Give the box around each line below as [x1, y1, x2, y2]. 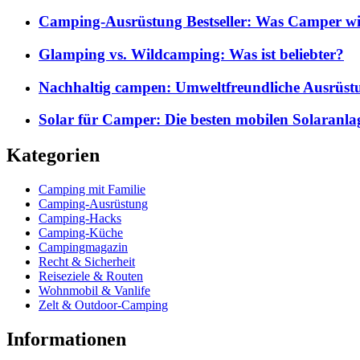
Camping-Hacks [39, 211, 121, 226]
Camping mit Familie [39, 182, 145, 197]
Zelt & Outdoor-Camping [39, 298, 168, 313]
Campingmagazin [39, 240, 128, 255]
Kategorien [6, 145, 100, 166]
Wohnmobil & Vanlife [39, 284, 150, 298]
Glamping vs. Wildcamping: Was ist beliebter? [39, 45, 344, 63]
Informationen [6, 329, 126, 350]
